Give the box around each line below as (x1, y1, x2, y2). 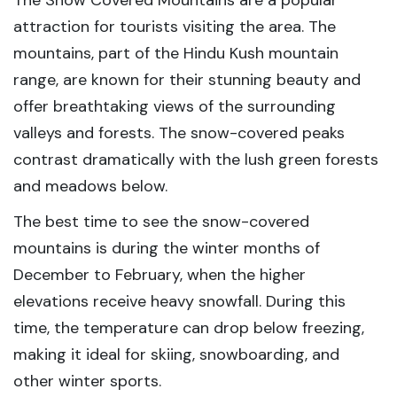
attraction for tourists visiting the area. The (13, 16, 336, 37)
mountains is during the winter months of (13, 237, 320, 259)
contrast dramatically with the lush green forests (13, 149, 378, 170)
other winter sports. (13, 370, 161, 392)
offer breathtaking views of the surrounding (13, 96, 336, 117)
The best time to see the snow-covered (13, 211, 309, 232)
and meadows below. (13, 175, 167, 197)
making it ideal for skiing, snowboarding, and (13, 344, 339, 365)
